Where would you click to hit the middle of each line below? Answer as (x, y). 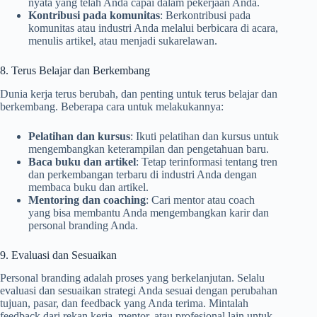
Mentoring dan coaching (87, 200)
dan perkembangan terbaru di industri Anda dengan (143, 174)
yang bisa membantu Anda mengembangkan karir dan (149, 212)
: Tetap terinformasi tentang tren (207, 161)
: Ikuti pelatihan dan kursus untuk (204, 136)
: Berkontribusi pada (205, 15)
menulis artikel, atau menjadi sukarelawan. (123, 40)
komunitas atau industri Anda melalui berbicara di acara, (153, 28)
